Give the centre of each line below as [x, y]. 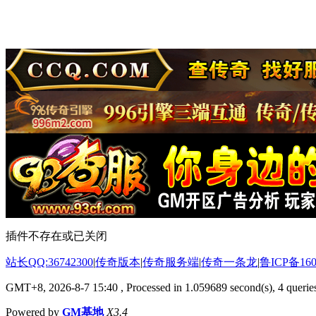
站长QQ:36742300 [49, 262]
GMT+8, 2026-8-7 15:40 [62, 287]
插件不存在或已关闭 [56, 236]
